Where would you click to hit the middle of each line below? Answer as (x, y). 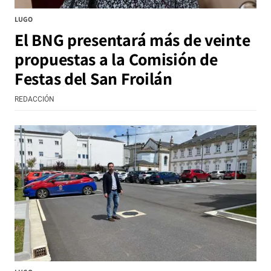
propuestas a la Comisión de (116, 59)
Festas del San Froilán (93, 79)
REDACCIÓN (34, 100)
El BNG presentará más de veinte (132, 40)
